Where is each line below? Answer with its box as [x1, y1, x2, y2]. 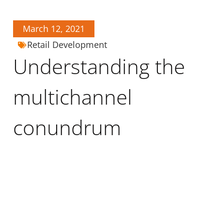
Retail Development [27, 39, 107, 51]
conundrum [13, 113, 121, 141]
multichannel [13, 83, 132, 111]
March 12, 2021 [22, 23, 85, 35]
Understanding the [13, 52, 185, 80]
